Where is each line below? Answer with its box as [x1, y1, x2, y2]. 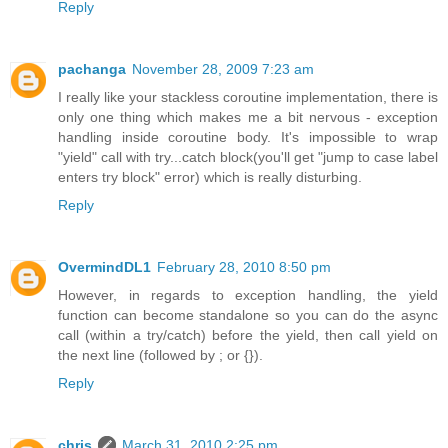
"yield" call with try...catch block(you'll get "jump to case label [58, 149, 438, 166]
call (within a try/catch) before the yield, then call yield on [58, 327, 438, 344]
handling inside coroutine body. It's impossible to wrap [58, 129, 438, 146]
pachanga [58, 61, 126, 78]
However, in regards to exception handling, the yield [58, 287, 438, 304]
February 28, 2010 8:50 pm [157, 259, 331, 276]
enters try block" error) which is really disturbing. [58, 169, 362, 186]
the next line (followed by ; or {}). [58, 347, 263, 364]
